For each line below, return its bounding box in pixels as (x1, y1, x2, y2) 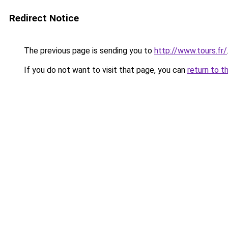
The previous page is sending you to (22, 46, 154, 55)
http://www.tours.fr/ (154, 46, 227, 55)
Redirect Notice (9, 12, 79, 24)
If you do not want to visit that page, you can (22, 65, 187, 75)
